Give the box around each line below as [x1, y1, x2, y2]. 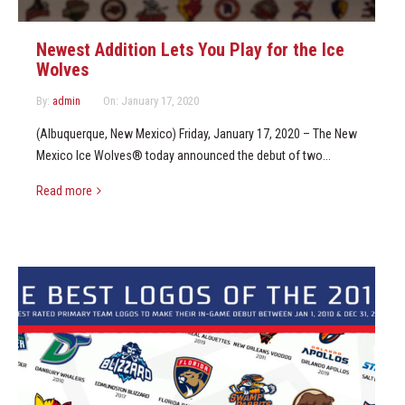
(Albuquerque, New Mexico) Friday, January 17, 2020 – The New [36, 127, 357, 142]
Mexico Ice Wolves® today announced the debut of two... [36, 148, 331, 164]
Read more [36, 184, 92, 199]
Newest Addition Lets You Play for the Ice [36, 39, 344, 61]
